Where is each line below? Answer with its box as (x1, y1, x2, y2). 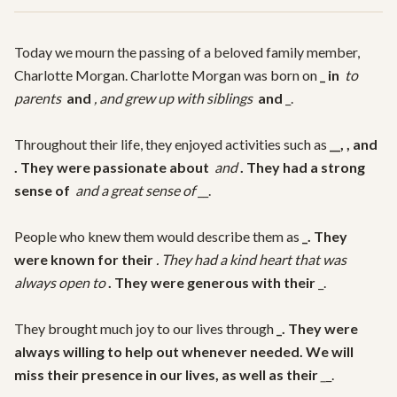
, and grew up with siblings (94, 90, 255, 106)
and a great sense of (73, 182, 198, 198)
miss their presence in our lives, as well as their (14, 366, 321, 383)
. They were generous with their (108, 274, 318, 291)
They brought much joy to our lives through (14, 320, 276, 337)
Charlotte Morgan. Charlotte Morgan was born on (14, 66, 320, 83)
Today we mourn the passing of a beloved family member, (14, 43, 360, 60)
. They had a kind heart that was (156, 251, 346, 268)
